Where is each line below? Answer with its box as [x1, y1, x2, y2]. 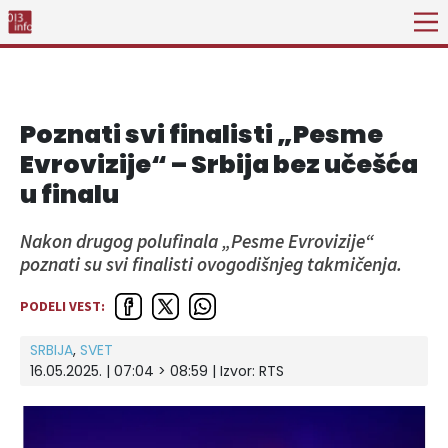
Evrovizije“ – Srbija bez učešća [20, 147, 418, 182]
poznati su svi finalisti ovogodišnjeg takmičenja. [20, 252, 402, 276]
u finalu [20, 177, 119, 212]
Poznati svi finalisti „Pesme [20, 117, 383, 152]
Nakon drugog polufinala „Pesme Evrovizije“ [20, 229, 374, 253]
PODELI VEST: [20, 296, 105, 315]
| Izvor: [208, 360, 259, 381]
